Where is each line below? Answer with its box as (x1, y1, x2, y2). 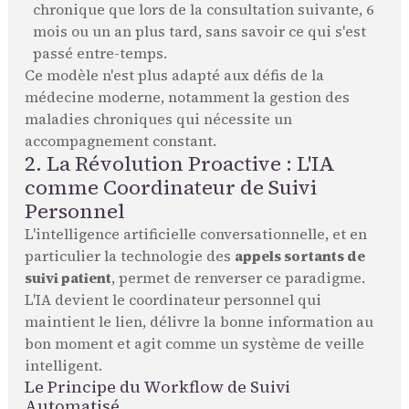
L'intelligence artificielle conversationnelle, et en (24, 225, 367, 245)
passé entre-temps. (32, 44, 167, 64)
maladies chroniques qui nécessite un (24, 110, 292, 130)
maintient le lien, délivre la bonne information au (24, 312, 373, 332)
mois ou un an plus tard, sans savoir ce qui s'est (32, 22, 366, 42)
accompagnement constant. (24, 131, 216, 152)
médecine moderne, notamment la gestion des (24, 88, 350, 108)
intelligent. (24, 356, 102, 376)
